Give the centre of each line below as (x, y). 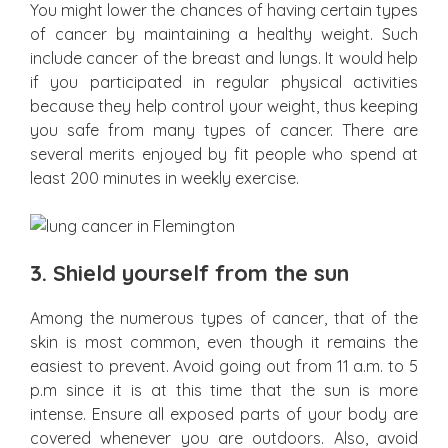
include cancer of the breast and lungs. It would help (224, 58)
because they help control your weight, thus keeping (224, 106)
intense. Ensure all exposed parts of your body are (224, 414)
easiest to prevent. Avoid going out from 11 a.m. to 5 (224, 366)
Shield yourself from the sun (201, 273)
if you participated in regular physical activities (224, 82)
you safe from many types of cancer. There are (224, 130)
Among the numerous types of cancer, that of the (224, 318)
